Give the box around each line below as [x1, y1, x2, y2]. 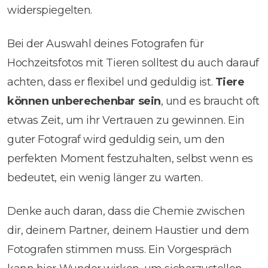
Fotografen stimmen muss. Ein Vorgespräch [7, 242, 232, 256]
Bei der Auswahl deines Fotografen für [7, 36, 204, 50]
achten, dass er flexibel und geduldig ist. [7, 75, 215, 89]
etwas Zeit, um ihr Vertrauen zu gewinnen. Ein [7, 113, 245, 127]
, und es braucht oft [160, 94, 260, 108]
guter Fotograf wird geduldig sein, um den [7, 132, 225, 146]
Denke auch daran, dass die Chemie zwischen [7, 204, 245, 218]
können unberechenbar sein [7, 94, 161, 108]
